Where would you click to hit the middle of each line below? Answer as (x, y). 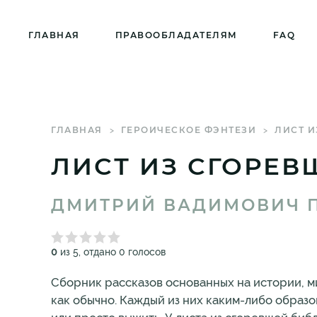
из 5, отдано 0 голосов (111, 252)
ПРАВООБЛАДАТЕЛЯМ (176, 35)
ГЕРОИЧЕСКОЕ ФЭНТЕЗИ (188, 130)
